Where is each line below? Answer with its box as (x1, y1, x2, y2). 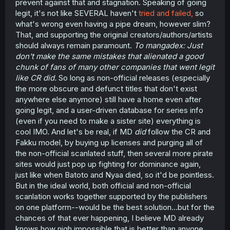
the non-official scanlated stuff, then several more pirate (15, 148, 213, 158)
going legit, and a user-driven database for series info (15, 105, 203, 115)
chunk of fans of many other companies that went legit (15, 62, 215, 72)
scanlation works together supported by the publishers (15, 191, 207, 201)
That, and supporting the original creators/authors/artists (15, 29, 213, 40)
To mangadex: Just (134, 40, 203, 50)
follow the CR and (146, 126, 210, 137)
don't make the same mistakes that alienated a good (15, 51, 203, 61)
